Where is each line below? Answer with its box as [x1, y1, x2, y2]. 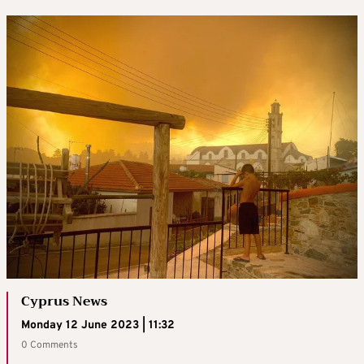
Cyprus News [21, 290, 107, 313]
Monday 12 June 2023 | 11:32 [21, 318, 175, 332]
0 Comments [21, 339, 78, 352]
